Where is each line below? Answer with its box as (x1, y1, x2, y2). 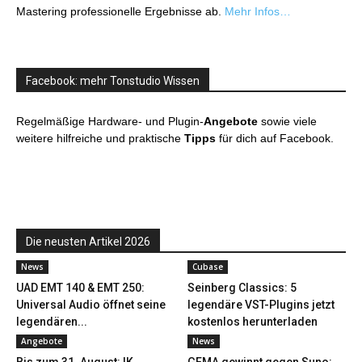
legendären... (16, 315, 87, 328)
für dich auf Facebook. (216, 132, 334, 145)
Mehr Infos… (225, 5, 291, 18)
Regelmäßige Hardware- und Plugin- (16, 115, 204, 128)
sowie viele (258, 115, 317, 128)
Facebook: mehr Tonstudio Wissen (26, 74, 200, 87)
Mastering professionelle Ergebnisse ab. (16, 5, 225, 18)
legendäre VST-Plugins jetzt (187, 298, 335, 311)
